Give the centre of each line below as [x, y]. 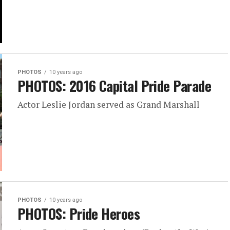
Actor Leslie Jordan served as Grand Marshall [109, 105]
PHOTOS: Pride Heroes [79, 214]
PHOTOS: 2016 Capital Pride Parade [114, 86]
